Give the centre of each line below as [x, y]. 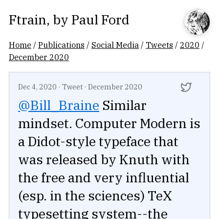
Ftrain [28, 19]
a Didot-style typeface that [98, 141]
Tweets [159, 45]
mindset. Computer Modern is [109, 123]
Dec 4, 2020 [37, 87]
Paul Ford [100, 19]
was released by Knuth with [104, 159]
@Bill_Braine [59, 105]
